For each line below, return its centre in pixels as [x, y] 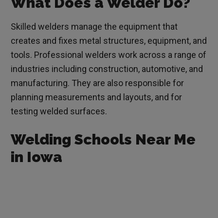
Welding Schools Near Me [103, 140]
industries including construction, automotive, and [107, 69]
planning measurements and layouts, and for [97, 97]
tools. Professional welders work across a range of [109, 55]
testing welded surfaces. [59, 111]
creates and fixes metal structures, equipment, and [109, 41]
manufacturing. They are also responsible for [98, 83]
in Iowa [37, 157]
